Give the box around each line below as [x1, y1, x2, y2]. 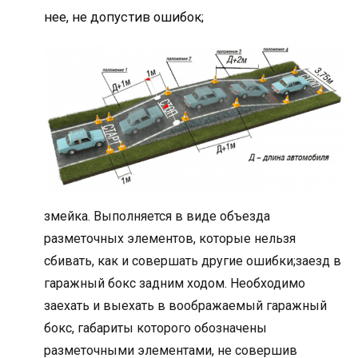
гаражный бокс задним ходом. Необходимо [44, 276, 305, 292]
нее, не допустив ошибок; [44, 10, 204, 26]
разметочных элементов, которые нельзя [44, 231, 296, 247]
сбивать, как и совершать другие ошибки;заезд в [44, 253, 341, 269]
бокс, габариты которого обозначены [44, 320, 267, 336]
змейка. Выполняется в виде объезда [44, 209, 270, 225]
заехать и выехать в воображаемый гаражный [44, 298, 327, 314]
